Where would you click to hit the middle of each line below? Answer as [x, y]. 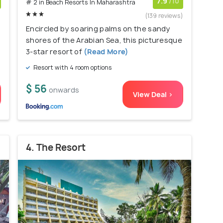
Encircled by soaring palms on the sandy [98, 29]
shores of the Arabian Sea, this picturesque [104, 40]
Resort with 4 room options [72, 68]
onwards [64, 90]
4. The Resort [56, 148]
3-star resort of [54, 52]
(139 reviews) [164, 16]
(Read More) [105, 52]
